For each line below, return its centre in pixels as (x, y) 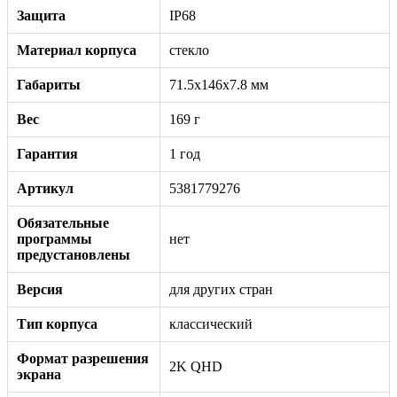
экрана (39, 374)
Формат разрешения (83, 358)
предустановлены (74, 254)
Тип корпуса (57, 323)
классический (211, 323)
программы (54, 238)
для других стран (221, 289)
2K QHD (196, 366)
